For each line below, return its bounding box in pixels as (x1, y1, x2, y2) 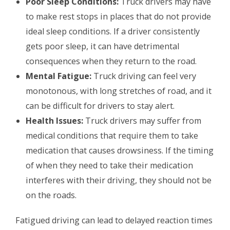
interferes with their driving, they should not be (26, 175, 212, 186)
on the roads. (26, 189, 76, 201)
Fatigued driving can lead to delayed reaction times (15, 215, 213, 226)
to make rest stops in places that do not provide (26, 11, 211, 23)
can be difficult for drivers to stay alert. (26, 100, 175, 112)
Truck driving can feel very (91, 70, 196, 82)
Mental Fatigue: (26, 70, 91, 82)
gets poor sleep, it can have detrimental (26, 41, 179, 52)
